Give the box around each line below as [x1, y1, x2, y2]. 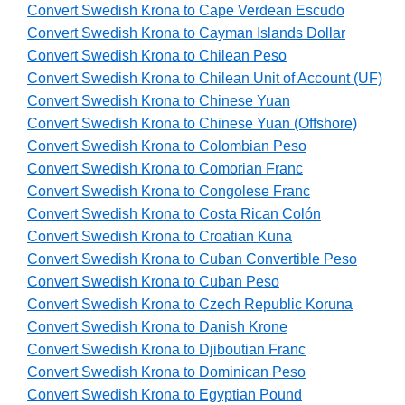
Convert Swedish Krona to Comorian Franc [27, 161, 303, 177]
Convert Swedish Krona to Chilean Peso [27, 48, 287, 64]
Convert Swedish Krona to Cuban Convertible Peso [27, 251, 357, 268]
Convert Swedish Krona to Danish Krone [27, 319, 287, 335]
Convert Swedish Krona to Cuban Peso [27, 274, 279, 290]
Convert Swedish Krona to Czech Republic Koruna [27, 297, 353, 313]
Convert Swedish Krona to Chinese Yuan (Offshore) [27, 116, 357, 132]
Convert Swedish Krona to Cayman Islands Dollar [27, 25, 345, 42]
